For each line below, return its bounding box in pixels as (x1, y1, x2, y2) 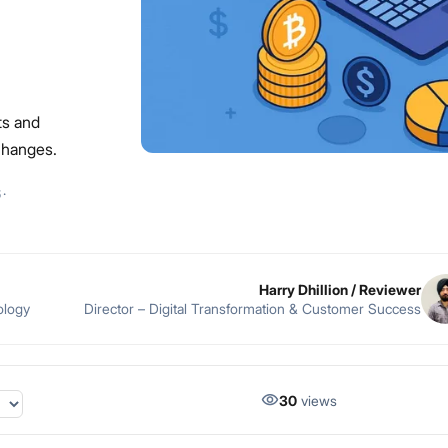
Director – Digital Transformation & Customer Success (83, 299, 421, 317)
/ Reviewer (347, 280, 421, 298)
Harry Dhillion (258, 280, 348, 298)
